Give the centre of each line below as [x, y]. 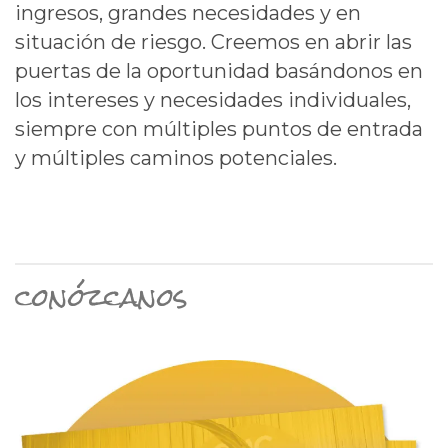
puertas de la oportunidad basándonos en [219, 70]
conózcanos [101, 296]
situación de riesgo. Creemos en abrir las [213, 41]
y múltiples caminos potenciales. [176, 157]
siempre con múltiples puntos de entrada [219, 128]
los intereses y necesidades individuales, [213, 99]
